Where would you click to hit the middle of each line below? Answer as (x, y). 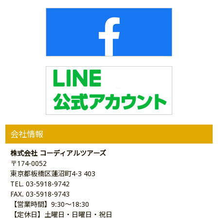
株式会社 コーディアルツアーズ (58, 154)
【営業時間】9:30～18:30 (50, 205)
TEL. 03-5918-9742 (40, 184)
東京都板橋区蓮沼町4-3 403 (53, 174)
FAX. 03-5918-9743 (40, 194)
